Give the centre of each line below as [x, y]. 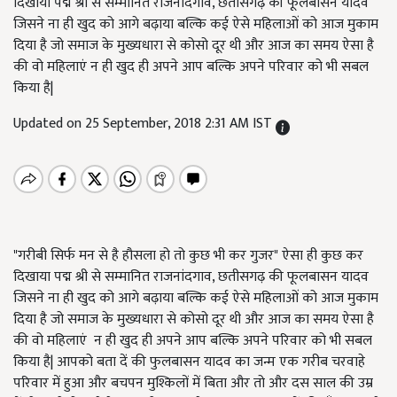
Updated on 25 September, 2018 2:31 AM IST [144, 124]
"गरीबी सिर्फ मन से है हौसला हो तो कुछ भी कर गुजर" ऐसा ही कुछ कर [188, 256]
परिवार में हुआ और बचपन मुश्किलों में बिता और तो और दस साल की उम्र [193, 383]
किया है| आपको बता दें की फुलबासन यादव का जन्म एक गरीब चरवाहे [189, 362]
